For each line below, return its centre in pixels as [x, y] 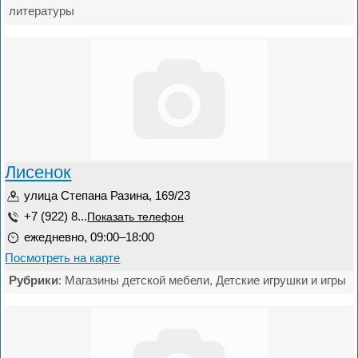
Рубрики [34, 280]
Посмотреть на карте [63, 258]
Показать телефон [136, 217]
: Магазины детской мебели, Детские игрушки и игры [203, 280]
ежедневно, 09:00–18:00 [89, 237]
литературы [42, 11]
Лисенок [38, 172]
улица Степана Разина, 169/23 [107, 195]
